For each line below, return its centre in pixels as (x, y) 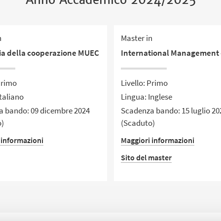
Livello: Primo (145, 83)
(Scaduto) (138, 123)
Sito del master (147, 158)
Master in (137, 38)
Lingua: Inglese (147, 96)
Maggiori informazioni (158, 140)
